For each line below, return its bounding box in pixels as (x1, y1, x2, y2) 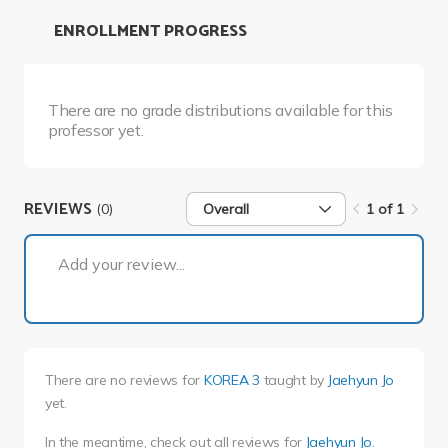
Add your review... (58, 254, 185, 275)
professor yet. (48, 120, 144, 141)
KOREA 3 (203, 371, 260, 390)
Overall (203, 200, 250, 219)
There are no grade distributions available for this (48, 100, 393, 121)
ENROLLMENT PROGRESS (54, 18, 247, 46)
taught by (259, 371, 328, 390)
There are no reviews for (44, 371, 204, 390)
